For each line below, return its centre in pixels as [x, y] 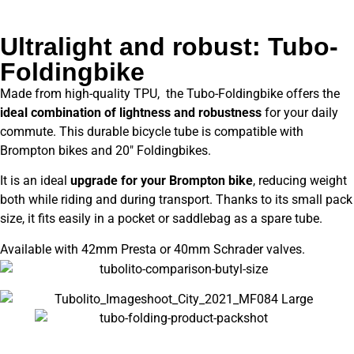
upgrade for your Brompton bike [162, 181]
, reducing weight [300, 181]
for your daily [300, 112]
